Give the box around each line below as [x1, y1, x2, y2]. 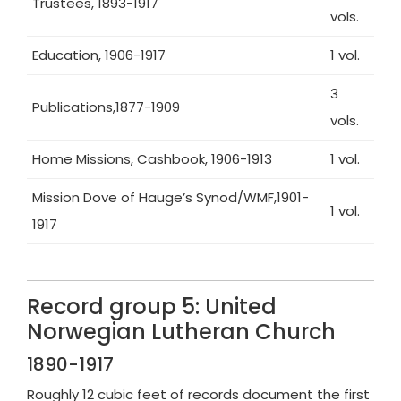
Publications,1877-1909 [32, 98, 180, 116]
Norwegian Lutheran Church [27, 317, 336, 346]
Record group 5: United [27, 292, 277, 321]
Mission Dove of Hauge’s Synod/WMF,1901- [32, 188, 309, 207]
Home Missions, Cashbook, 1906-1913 [32, 149, 272, 168]
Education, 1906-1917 [32, 46, 166, 64]
